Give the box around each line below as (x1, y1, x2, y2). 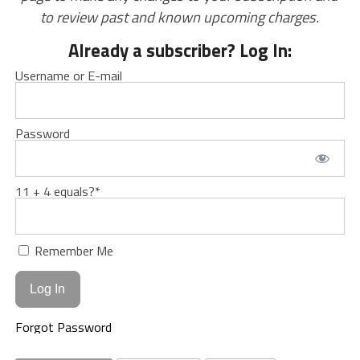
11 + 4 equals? (14, 182, 95, 202)
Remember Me (31, 241, 113, 261)
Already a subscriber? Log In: (67, 37, 292, 65)
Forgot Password (14, 317, 112, 337)
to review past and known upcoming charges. (40, 6, 320, 29)
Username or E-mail (14, 66, 122, 86)
